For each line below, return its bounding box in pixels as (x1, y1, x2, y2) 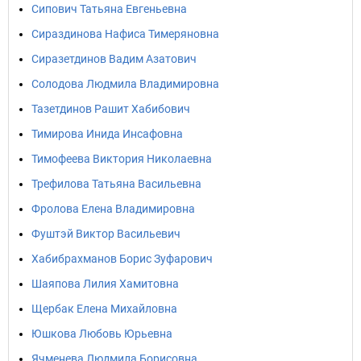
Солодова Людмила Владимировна (31, 77, 219, 90)
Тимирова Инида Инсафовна (31, 127, 183, 140)
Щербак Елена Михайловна (31, 302, 177, 315)
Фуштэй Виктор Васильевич (31, 227, 180, 240)
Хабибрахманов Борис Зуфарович (31, 252, 213, 265)
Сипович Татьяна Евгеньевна (31, 2, 187, 15)
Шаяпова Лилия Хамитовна (31, 277, 179, 290)
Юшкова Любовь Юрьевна (31, 327, 172, 340)
